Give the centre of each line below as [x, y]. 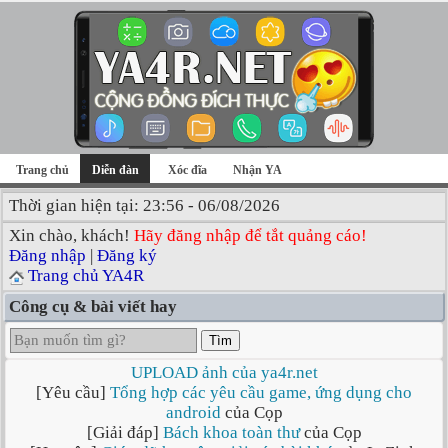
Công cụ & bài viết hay [93, 306]
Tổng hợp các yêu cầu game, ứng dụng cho [261, 392]
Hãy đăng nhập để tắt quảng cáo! [250, 235]
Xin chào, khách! [71, 235]
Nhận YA [257, 170]
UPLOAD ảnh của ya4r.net [224, 372]
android [193, 412]
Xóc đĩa [187, 170]
